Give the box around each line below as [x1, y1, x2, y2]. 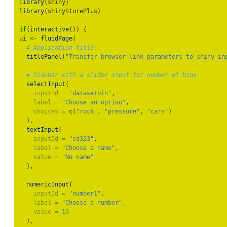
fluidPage [41, 34, 72, 42]
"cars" [147, 107, 168, 115]
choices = [33, 107, 65, 115]
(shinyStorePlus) [44, 7, 101, 15]
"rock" [76, 107, 97, 115]
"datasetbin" [69, 89, 111, 97]
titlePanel [26, 53, 62, 60]
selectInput [26, 80, 65, 88]
